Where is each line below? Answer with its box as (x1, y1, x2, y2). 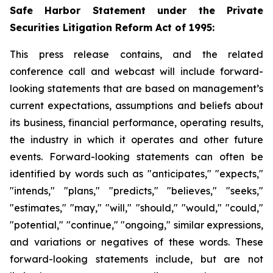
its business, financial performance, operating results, (10, 116, 263, 129)
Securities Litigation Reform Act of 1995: (10, 21, 214, 34)
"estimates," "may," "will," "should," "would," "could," (10, 202, 263, 214)
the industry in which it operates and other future (10, 133, 263, 146)
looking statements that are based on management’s (10, 82, 263, 94)
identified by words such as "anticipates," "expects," (10, 168, 263, 180)
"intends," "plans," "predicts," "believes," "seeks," (10, 185, 263, 197)
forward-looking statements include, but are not (10, 253, 263, 265)
